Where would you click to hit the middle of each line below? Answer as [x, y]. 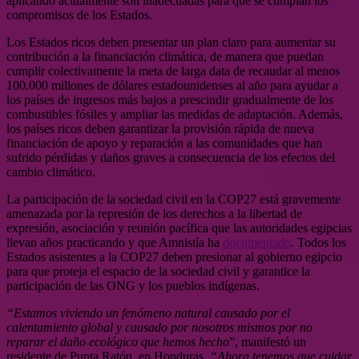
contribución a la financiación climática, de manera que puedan [165, 57]
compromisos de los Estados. [79, 15]
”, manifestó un [268, 342]
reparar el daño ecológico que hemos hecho [118, 342]
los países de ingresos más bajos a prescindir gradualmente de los [170, 100]
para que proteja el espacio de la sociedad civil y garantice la [158, 272]
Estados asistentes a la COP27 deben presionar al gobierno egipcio [174, 257]
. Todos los [319, 243]
